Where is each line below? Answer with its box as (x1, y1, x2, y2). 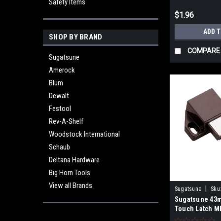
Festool (49, 104, 71, 113)
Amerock (49, 66, 75, 74)
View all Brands (49, 181, 92, 190)
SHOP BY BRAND (49, 33, 103, 41)
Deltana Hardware (49, 155, 100, 164)
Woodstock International (49, 130, 120, 139)
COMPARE (187, 46, 220, 55)
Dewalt (49, 91, 69, 100)
